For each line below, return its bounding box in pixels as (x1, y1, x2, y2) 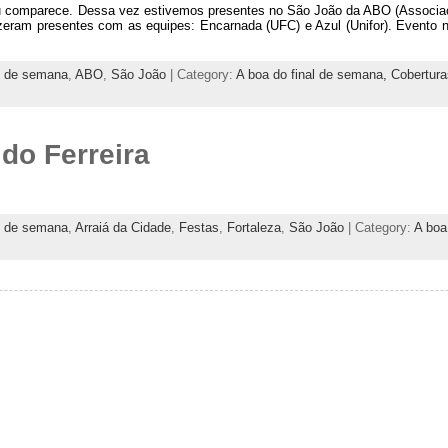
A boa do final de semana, (235, 67, 391, 83)
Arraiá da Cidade (74, 219, 171, 235)
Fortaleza (226, 219, 281, 235)
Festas (178, 219, 219, 235)
